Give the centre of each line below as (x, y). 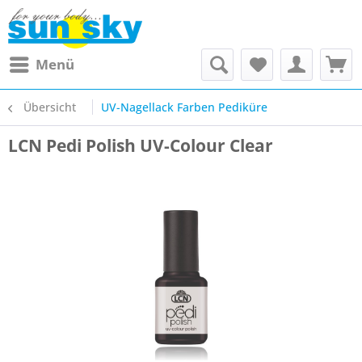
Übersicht (50, 107)
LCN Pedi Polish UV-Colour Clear (141, 145)
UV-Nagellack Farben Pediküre (184, 107)
